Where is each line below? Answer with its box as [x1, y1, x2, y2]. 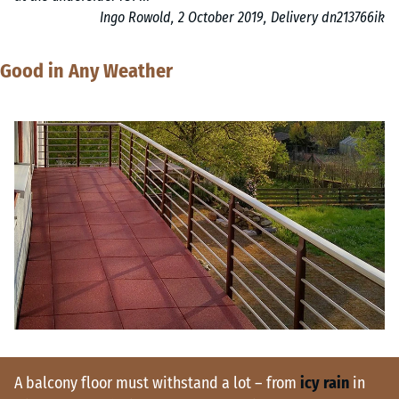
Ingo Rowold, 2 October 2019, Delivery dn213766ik [100, 9, 385, 27]
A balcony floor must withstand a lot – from [14, 373, 300, 394]
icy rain [300, 373, 349, 394]
